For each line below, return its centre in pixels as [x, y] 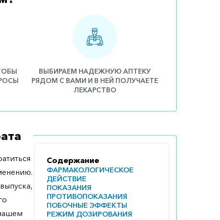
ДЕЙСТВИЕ [67, 179]
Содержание [73, 160]
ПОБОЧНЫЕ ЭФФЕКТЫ [87, 206]
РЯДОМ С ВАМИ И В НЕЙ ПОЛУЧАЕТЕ [95, 81]
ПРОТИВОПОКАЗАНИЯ [87, 197]
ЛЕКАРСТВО [95, 90]
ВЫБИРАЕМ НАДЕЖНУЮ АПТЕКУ [95, 71]
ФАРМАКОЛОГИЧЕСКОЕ [90, 170]
